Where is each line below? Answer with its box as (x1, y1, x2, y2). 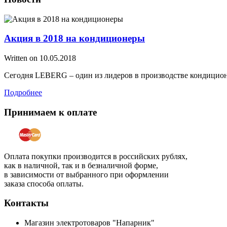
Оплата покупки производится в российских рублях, (4, 152, 187, 161)
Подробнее (4, 88, 42, 97)
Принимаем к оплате (4, 106, 97, 118)
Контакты (4, 198, 49, 209)
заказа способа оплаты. (4, 179, 84, 188)
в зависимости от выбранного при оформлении (4, 170, 169, 179)
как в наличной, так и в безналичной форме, (4, 161, 158, 170)
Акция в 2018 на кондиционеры (4, 33, 145, 44)
